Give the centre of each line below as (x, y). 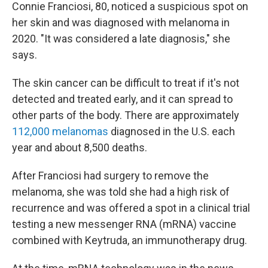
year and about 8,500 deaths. (80, 147)
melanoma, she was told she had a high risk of (121, 192)
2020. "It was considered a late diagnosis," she (121, 39)
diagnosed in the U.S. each (172, 131)
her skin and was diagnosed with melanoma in (121, 22)
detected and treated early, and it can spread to (122, 99)
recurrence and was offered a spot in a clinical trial (131, 208)
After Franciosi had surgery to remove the (110, 176)
